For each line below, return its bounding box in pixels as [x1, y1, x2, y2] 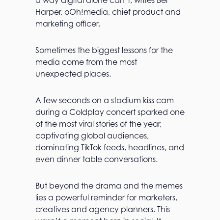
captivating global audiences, [35, 131, 149, 140]
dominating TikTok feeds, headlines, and [35, 142, 184, 152]
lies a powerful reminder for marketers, [35, 192, 177, 202]
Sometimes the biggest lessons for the [35, 45, 173, 55]
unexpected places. [35, 69, 111, 79]
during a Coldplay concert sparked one [35, 107, 185, 117]
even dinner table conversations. [35, 154, 158, 164]
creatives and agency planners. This [35, 204, 170, 214]
